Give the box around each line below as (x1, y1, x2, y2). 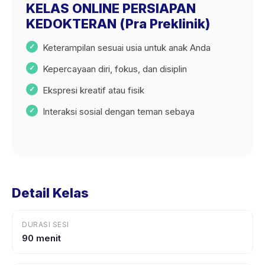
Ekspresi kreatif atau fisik (43, 85, 144, 96)
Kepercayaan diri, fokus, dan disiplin (43, 63, 187, 75)
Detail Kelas (12, 185, 89, 201)
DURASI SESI (22, 220, 69, 229)
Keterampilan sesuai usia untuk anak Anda (43, 42, 211, 53)
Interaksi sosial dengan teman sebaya (43, 106, 195, 117)
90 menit (22, 232, 61, 244)
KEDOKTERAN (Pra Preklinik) (26, 16, 210, 31)
